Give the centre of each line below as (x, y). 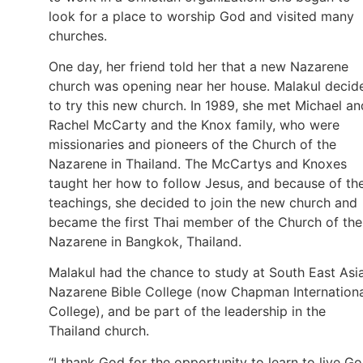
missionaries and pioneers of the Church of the (192, 145)
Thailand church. (99, 331)
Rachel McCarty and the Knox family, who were (194, 125)
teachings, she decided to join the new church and (203, 203)
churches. (78, 35)
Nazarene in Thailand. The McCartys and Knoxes (198, 164)
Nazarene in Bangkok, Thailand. (145, 242)
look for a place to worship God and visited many (201, 16)
